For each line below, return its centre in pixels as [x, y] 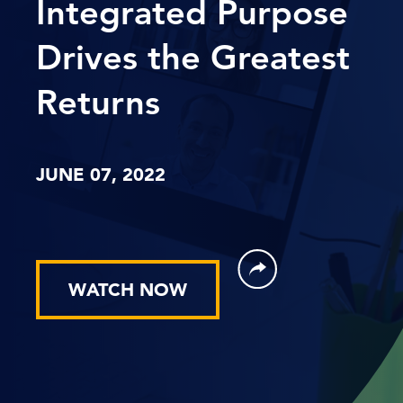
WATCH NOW [128, 290]
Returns [98, 102]
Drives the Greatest [193, 57]
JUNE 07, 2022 [101, 175]
